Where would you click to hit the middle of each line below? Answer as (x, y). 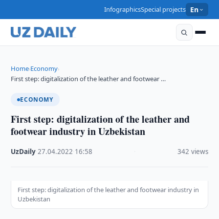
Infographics (123, 9)
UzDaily (23, 152)
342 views (193, 152)
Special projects (164, 9)
